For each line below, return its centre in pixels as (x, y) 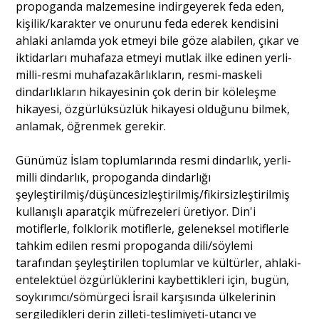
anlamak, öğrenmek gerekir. (91, 126)
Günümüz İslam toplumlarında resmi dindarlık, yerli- (154, 161)
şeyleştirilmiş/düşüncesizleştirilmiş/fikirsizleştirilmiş (153, 195)
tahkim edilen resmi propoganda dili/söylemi (135, 246)
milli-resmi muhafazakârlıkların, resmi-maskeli (139, 75)
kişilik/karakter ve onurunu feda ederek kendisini (147, 24)
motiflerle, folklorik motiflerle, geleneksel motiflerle (153, 229)
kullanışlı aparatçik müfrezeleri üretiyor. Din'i (136, 212)
